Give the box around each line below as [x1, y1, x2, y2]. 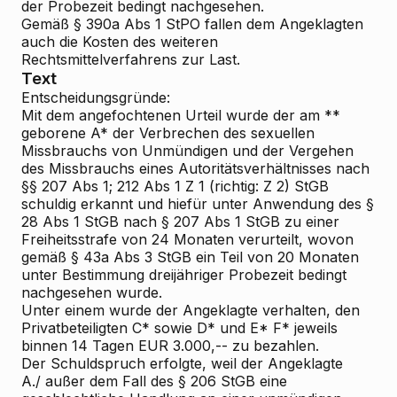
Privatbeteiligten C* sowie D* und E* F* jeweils [21, 319, 338, 337]
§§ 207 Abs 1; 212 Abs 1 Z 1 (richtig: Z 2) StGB [21, 177, 329, 195]
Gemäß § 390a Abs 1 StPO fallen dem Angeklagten [21, 15, 363, 33]
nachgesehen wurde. [21, 284, 162, 301]
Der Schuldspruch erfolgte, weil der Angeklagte [21, 354, 343, 372]
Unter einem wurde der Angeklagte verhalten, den [21, 301, 360, 319]
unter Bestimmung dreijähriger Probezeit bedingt [21, 266, 346, 284]
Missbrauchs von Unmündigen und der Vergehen [21, 142, 354, 160]
